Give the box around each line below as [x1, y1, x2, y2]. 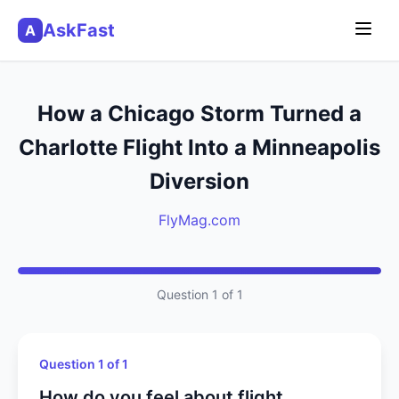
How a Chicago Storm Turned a [37, 101, 362, 126]
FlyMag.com [159, 211, 240, 229]
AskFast [43, 20, 115, 41]
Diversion [150, 168, 249, 194]
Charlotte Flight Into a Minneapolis [19, 134, 380, 160]
